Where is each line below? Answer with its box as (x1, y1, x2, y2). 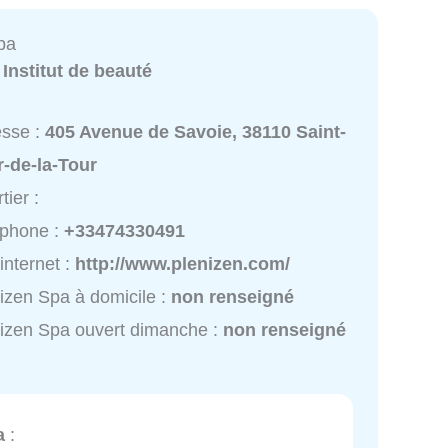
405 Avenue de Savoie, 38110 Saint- (45, 122, 347, 143)
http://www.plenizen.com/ (75, 254, 291, 275)
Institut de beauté (3, 60, 153, 81)
